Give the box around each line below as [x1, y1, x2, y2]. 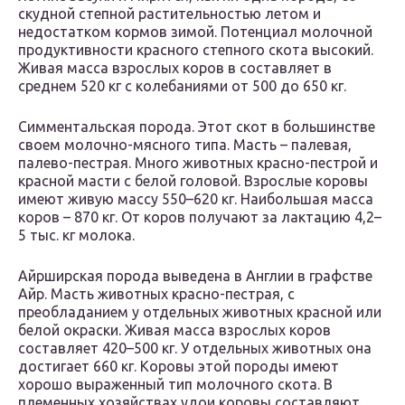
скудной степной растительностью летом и [18, 5, 321, 23]
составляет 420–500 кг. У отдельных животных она [18, 340, 372, 357]
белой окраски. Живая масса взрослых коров [18, 322, 331, 339]
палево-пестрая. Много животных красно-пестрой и [18, 155, 378, 172]
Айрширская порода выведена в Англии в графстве [18, 268, 372, 285]
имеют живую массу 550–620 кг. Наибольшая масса [18, 191, 373, 208]
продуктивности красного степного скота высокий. [18, 42, 373, 59]
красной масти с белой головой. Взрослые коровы [18, 173, 368, 190]
